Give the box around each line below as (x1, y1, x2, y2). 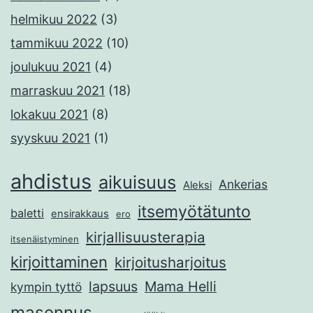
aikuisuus (99, 171, 176, 194)
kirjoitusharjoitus (115, 254, 226, 272)
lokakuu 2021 (10, 107, 88, 122)
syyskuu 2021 (10, 131, 90, 146)
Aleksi (183, 179, 212, 192)
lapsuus (89, 278, 138, 296)
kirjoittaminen (10, 253, 108, 272)
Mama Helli (145, 278, 217, 296)
